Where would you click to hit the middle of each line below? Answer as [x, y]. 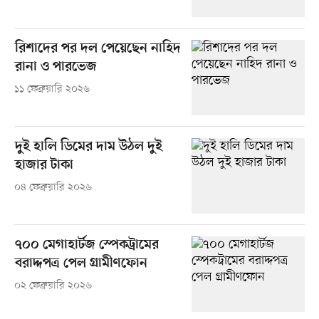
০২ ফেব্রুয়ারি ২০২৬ [53, 286]
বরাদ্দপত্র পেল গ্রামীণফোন [81, 263]
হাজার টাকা [44, 165]
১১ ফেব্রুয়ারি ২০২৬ [52, 89]
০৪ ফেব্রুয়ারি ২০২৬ [53, 187]
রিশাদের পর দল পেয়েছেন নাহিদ [98, 48]
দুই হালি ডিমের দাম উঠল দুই [88, 147]
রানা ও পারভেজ [56, 67]
